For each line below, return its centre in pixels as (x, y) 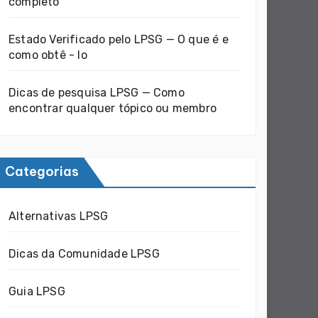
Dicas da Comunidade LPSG (84, 254)
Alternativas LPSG (59, 216)
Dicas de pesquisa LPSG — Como (97, 93)
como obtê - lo (48, 55)
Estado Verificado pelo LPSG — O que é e (119, 39)
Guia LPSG (37, 291)
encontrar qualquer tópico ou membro (113, 108)
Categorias (42, 171)
